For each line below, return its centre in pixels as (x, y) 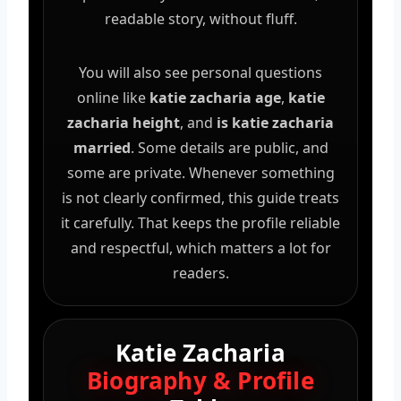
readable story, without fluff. (200, 18)
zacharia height (124, 122)
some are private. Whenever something (200, 172)
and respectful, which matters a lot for (200, 247)
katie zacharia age (215, 97)
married (102, 147)
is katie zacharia (275, 122)
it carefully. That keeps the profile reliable (200, 222)
